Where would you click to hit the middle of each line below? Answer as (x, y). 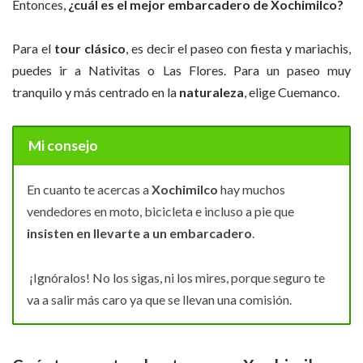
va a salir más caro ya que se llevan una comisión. (159, 299)
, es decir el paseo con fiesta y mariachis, (238, 49)
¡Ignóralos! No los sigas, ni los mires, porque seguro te (176, 277)
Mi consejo (63, 146)
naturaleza (211, 92)
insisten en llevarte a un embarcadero (139, 233)
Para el (32, 49)
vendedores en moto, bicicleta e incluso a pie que (160, 211)
